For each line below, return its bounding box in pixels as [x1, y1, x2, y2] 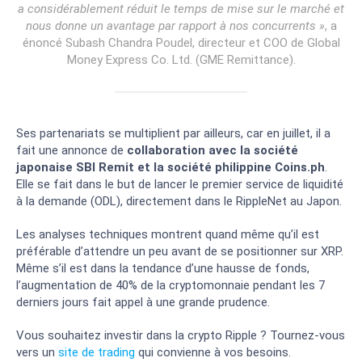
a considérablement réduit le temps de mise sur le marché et [18, 2, 344, 16]
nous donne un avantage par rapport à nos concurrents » [25, 19, 325, 33]
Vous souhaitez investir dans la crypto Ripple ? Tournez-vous [16, 328, 345, 343]
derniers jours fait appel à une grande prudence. [16, 295, 270, 309]
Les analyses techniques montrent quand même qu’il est [16, 227, 319, 242]
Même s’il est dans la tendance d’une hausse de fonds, [16, 261, 309, 276]
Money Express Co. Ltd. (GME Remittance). [66, 53, 296, 67]
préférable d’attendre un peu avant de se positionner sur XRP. [16, 244, 343, 259]
